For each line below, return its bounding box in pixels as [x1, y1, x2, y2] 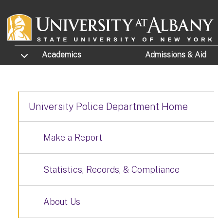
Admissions [145, 50, 187, 60]
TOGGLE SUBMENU [15, 49, 71, 60]
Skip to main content [1, 1, 86, 12]
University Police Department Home [29, 101, 188, 112]
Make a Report [43, 132, 102, 143]
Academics [42, 50, 82, 60]
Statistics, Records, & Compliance [43, 164, 180, 175]
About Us [43, 197, 80, 207]
